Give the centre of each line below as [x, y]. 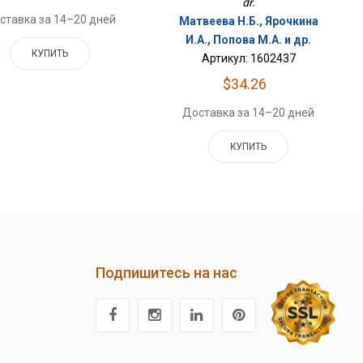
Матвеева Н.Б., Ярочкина [248, 21]
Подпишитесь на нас [166, 272]
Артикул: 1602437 [248, 58]
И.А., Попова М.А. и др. [249, 39]
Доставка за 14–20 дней [249, 112]
